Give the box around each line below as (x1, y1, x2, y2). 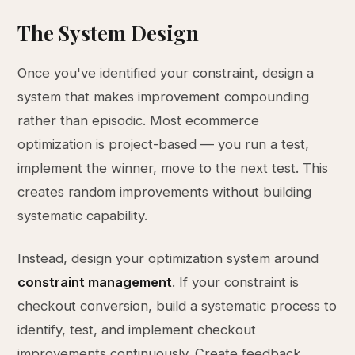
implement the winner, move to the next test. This (17, 160, 329, 176)
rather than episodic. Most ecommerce (17, 113, 260, 128)
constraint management (17, 274, 173, 290)
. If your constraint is (172, 274, 300, 290)
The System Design (17, 19, 200, 46)
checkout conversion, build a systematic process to (17, 298, 338, 314)
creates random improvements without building (17, 184, 312, 200)
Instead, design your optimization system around (17, 250, 319, 266)
